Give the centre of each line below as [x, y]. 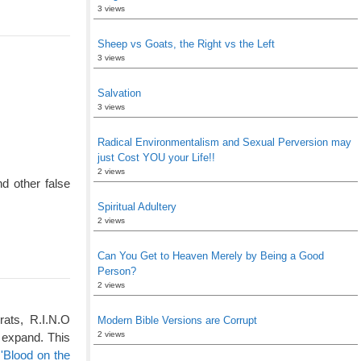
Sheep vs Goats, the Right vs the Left [186, 44]
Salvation [119, 93]
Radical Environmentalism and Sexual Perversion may [224, 142]
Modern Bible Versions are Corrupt [177, 320]
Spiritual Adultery [137, 207]
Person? [117, 271]
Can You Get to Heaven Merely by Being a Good [211, 256]
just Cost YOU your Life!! [156, 158]
